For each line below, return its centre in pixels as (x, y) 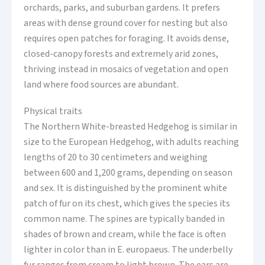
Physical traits (53, 112)
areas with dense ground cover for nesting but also (126, 23)
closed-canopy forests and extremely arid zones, (121, 54)
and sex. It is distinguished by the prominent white (125, 188)
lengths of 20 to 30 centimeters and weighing (116, 158)
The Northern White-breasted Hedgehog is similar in (130, 127)
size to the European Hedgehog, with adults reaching (131, 142)
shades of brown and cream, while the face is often (125, 235)
